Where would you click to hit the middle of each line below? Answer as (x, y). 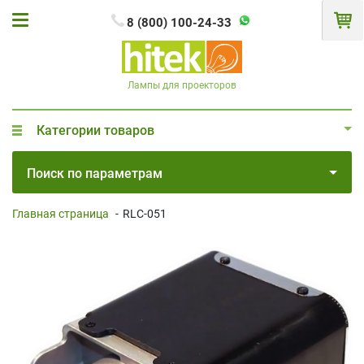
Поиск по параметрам (95, 173)
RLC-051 (145, 213)
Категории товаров (95, 130)
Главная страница (61, 213)
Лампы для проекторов (182, 85)
